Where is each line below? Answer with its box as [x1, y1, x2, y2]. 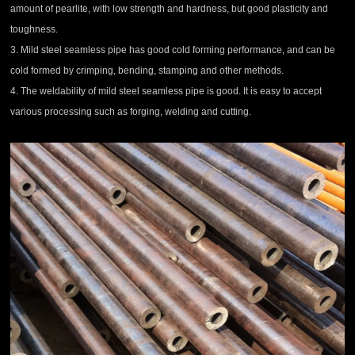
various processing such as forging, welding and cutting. [10, 106, 252, 118]
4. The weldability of [10, 86, 99, 97]
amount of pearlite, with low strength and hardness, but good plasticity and [10, 3, 329, 15]
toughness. [10, 24, 59, 36]
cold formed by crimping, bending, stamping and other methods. [10, 65, 284, 77]
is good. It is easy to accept [204, 86, 323, 97]
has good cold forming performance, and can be [127, 44, 336, 56]
